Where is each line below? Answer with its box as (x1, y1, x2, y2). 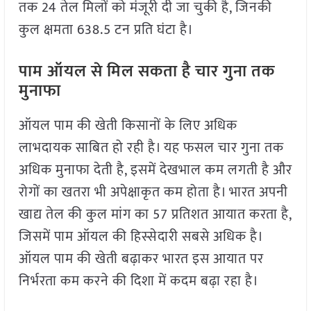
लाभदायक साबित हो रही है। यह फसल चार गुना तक (18, 136, 284, 160)
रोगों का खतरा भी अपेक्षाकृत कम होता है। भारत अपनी (18, 180, 288, 205)
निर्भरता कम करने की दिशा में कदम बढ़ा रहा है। (18, 269, 259, 294)
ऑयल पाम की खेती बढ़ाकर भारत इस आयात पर (18, 247, 264, 271)
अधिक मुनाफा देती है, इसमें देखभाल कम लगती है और (18, 158, 292, 183)
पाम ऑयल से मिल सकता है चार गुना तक (18, 58, 275, 86)
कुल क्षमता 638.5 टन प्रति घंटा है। (18, 18, 194, 42)
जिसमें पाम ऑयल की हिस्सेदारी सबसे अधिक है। (18, 225, 262, 249)
